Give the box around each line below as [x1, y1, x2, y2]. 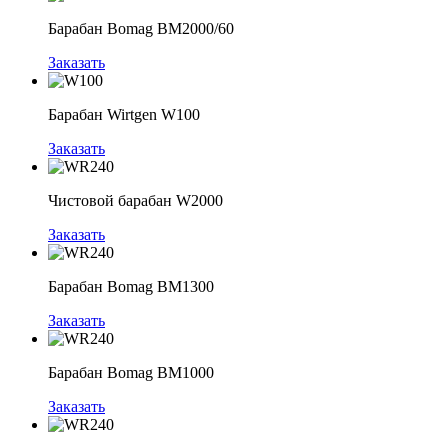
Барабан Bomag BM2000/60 [48, 20, 234, 38]
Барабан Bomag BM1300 [48, 278, 214, 296]
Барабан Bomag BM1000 [48, 364, 214, 382]
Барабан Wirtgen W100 [48, 106, 200, 124]
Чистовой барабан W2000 [48, 192, 223, 210]
